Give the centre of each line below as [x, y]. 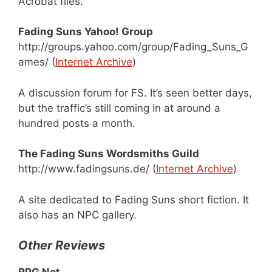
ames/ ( [37, 62]
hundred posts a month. [77, 123]
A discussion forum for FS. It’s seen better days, [135, 93]
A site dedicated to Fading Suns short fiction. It [134, 199]
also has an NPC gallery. [77, 215]
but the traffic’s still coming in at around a [119, 108]
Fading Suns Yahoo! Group [86, 32]
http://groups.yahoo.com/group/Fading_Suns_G [133, 47]
